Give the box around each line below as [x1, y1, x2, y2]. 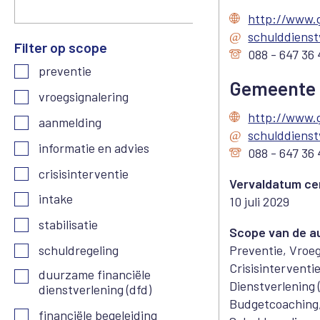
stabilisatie [39, 216, 99, 233]
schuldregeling [39, 242, 119, 259]
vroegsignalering [39, 89, 129, 105]
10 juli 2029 [229, 194, 290, 210]
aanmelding [39, 114, 102, 131]
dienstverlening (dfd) [39, 281, 152, 297]
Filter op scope [14, 39, 107, 56]
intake [39, 191, 74, 207]
